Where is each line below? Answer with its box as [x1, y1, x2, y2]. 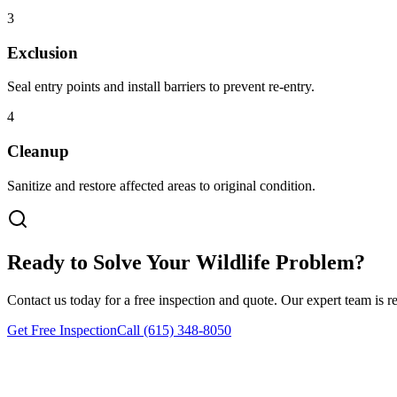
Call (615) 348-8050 [117, 322, 231, 338]
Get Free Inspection [7, 322, 117, 338]
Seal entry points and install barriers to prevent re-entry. [7, 79, 315, 95]
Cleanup [7, 141, 69, 160]
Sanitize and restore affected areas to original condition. [7, 177, 315, 193]
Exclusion [7, 43, 78, 62]
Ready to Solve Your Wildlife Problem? [7, 250, 365, 274]
